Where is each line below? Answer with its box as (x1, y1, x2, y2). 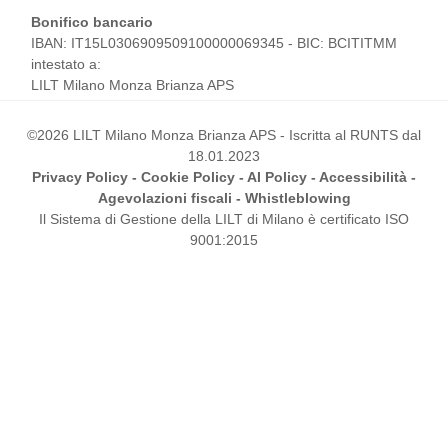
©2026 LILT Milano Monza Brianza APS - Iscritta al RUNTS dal (27, 127, 421, 144)
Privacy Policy (32, 169, 128, 186)
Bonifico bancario (31, 14, 153, 31)
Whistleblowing (244, 190, 351, 207)
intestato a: (31, 56, 101, 73)
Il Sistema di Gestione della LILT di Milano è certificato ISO (39, 211, 409, 228)
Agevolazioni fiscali (97, 190, 232, 207)
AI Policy (247, 169, 307, 186)
